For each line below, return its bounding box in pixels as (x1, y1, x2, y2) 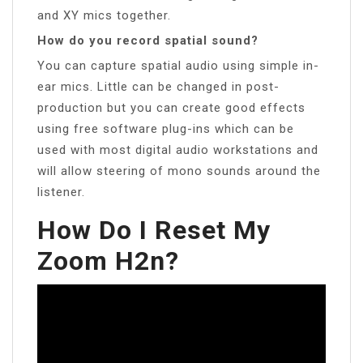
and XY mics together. (37, 7, 171, 23)
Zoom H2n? (37, 245, 179, 276)
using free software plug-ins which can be (37, 121, 294, 136)
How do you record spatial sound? (37, 32, 258, 48)
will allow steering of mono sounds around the (37, 163, 321, 178)
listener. (37, 184, 85, 199)
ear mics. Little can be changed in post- (37, 79, 280, 94)
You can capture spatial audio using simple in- (37, 58, 319, 73)
